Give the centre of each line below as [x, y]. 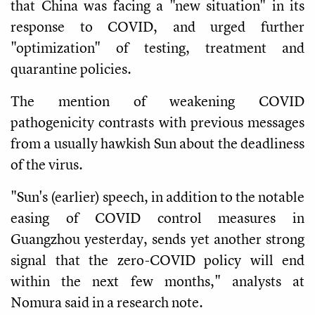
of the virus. [47, 164]
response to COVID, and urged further [157, 26]
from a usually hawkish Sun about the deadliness [157, 143]
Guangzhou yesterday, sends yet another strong [157, 238]
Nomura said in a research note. [107, 302]
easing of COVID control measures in [157, 217]
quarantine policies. [71, 68]
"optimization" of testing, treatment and [157, 47]
